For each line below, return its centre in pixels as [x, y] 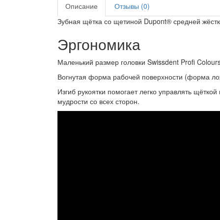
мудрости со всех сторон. [98, 101]
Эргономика [99, 44]
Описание [82, 6]
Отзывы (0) [132, 6]
